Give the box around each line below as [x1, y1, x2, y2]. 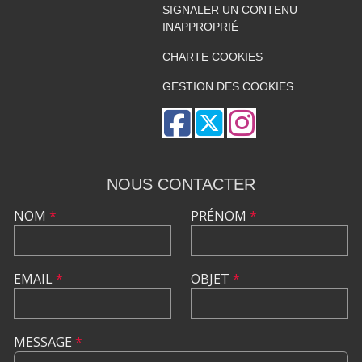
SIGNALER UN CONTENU [162, 3, 297, 17]
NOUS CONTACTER [107, 175, 255, 194]
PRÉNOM [191, 207, 250, 225]
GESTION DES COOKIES [162, 80, 293, 94]
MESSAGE [14, 333, 75, 351]
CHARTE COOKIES [162, 50, 263, 64]
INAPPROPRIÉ [162, 20, 238, 34]
